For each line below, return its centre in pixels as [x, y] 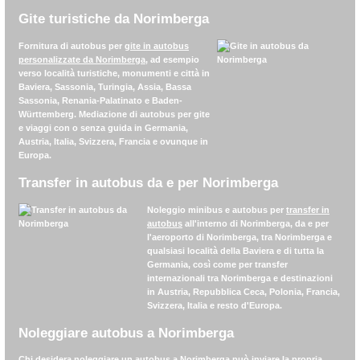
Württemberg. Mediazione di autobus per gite [114, 115]
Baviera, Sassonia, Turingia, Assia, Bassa [105, 87]
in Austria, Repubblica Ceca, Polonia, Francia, [243, 291]
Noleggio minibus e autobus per [217, 209]
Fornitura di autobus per [72, 46]
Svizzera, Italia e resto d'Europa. [215, 305]
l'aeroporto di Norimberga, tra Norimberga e [239, 237]
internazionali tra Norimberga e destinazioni [240, 278]
